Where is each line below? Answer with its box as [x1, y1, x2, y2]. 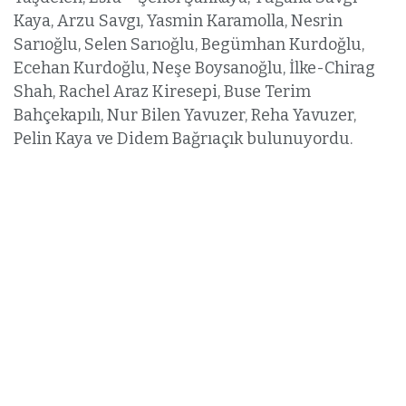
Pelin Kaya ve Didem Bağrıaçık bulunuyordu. [14, 129, 360, 150]
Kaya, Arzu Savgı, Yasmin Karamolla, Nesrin [14, 11, 343, 32]
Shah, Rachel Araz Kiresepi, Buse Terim [14, 82, 311, 102]
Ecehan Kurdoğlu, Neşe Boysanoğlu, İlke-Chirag [14, 58, 375, 79]
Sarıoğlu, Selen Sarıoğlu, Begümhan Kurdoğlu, [14, 34, 364, 55]
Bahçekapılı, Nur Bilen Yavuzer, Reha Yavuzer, [14, 105, 356, 126]
